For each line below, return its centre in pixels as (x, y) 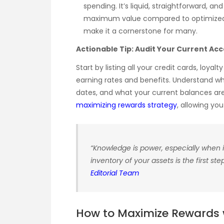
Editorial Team (115, 173)
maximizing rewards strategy (126, 105)
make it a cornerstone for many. (140, 31)
